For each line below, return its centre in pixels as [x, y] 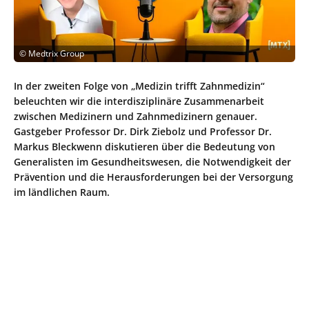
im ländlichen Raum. [62, 192]
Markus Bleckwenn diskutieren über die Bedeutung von [144, 146]
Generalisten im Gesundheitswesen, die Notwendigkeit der [152, 161]
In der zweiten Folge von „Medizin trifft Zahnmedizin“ [139, 86]
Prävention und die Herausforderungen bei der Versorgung [153, 177]
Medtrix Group [56, 53]
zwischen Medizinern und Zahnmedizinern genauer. [136, 116]
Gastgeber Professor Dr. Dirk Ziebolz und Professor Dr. [143, 131]
